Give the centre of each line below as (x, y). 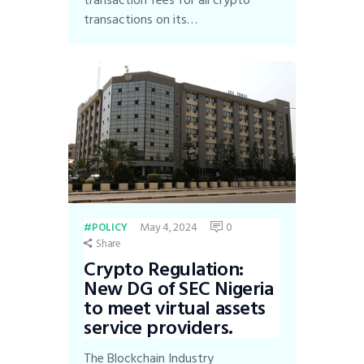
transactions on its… (141, 20)
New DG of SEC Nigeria (179, 288)
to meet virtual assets (175, 308)
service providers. (158, 327)
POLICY (109, 228)
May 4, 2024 (169, 227)
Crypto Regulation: (164, 269)
